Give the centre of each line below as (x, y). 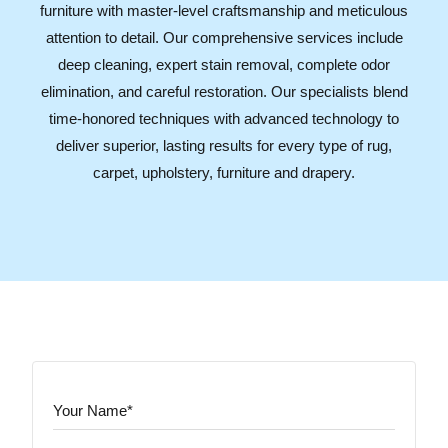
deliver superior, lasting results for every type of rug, (224, 145)
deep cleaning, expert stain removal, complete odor (224, 64)
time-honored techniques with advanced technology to (224, 118)
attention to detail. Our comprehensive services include (224, 37)
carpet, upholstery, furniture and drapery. (224, 172)
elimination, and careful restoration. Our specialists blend (224, 91)
